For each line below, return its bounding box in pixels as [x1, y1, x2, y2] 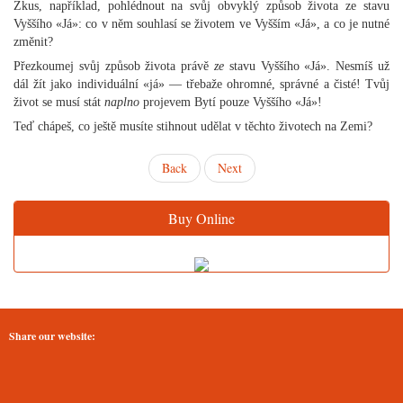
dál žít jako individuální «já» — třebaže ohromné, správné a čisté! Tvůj [13, 77, 390, 91]
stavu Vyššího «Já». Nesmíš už [224, 59, 390, 73]
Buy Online [168, 209, 235, 228]
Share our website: [9, 328, 95, 344]
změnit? [13, 35, 53, 49]
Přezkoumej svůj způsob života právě [13, 59, 214, 73]
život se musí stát [13, 95, 104, 109]
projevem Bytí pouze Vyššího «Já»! [139, 95, 322, 109]
